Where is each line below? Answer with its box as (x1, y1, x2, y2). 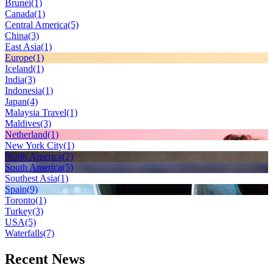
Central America (5, 19, 68, 30)
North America (5, 151, 62, 161)
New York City (5, 140, 63, 151)
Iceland (5, 63, 33, 74)
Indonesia (5, 85, 42, 96)
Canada (5, 8, 34, 19)
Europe (5, 52, 33, 63)
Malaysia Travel (5, 107, 66, 118)
